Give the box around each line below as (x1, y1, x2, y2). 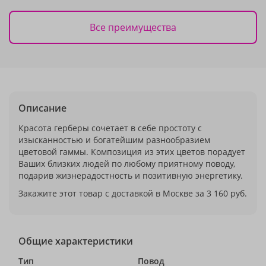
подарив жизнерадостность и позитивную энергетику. (18, 170, 243, 181)
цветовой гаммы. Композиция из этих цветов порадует (18, 146, 245, 157)
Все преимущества (90, 20, 176, 34)
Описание (18, 102, 66, 115)
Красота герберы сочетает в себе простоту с (18, 122, 202, 134)
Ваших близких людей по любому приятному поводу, (18, 158, 235, 169)
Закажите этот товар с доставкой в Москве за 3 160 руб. (18, 188, 247, 199)
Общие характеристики (18, 235, 133, 248)
